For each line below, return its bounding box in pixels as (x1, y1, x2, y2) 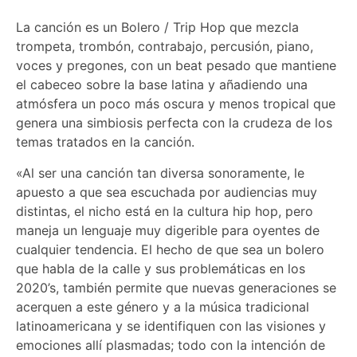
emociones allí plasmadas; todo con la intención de (16, 336, 325, 353)
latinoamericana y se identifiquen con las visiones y (16, 317, 326, 334)
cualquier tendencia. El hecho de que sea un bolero (16, 241, 324, 257)
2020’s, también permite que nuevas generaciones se (16, 279, 336, 296)
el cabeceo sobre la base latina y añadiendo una (16, 76, 308, 93)
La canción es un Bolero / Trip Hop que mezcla (16, 19, 299, 36)
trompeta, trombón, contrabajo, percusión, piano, (16, 38, 313, 55)
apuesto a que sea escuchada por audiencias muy (16, 183, 317, 200)
